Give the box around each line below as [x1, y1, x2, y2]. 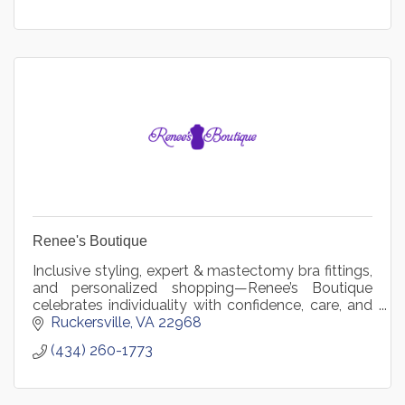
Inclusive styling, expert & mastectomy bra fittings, [33, 261, 372, 279]
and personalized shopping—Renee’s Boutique [33, 278, 372, 297]
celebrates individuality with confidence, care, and [33, 296, 372, 314]
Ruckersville [51, 314, 130, 332]
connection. [33, 313, 110, 331]
